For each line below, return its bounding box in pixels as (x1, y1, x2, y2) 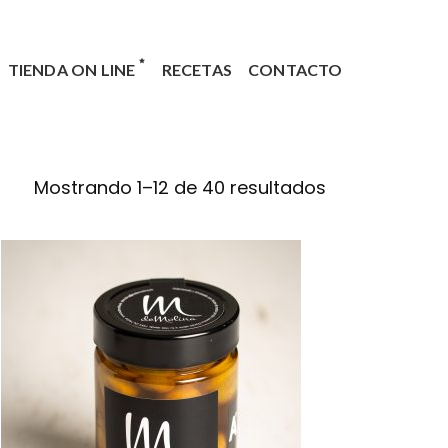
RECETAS (161, 60, 233, 79)
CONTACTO (248, 60, 343, 79)
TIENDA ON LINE (7, 60, 136, 79)
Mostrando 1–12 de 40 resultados (34, 175, 326, 200)
